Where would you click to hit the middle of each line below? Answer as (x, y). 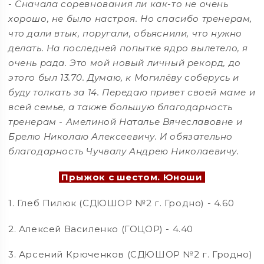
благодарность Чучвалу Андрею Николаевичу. (124, 151)
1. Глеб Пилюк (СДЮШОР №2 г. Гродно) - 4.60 (121, 203)
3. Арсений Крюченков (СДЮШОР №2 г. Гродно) (131, 255)
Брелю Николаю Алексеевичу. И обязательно (121, 137)
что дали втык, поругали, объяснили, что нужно (126, 34)
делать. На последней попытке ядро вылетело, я (128, 48)
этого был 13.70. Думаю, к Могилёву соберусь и (124, 78)
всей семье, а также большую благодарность (121, 107)
